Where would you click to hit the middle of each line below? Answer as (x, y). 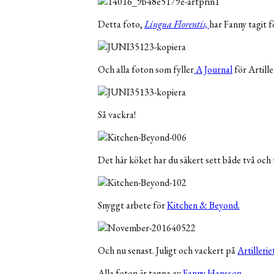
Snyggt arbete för (132, 206)
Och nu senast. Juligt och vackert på (168, 251)
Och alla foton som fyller (146, 70)
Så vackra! (117, 115)
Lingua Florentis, (176, 24)
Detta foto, (121, 24)
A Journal (213, 70)
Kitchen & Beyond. (203, 206)
